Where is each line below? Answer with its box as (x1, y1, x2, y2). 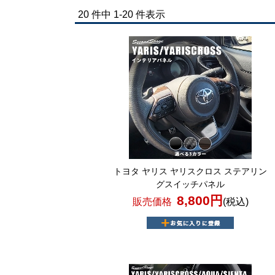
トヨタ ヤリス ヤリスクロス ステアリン (114, 166, 268, 176)
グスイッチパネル (156, 179, 225, 189)
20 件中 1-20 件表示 (78, 9, 175, 20)
